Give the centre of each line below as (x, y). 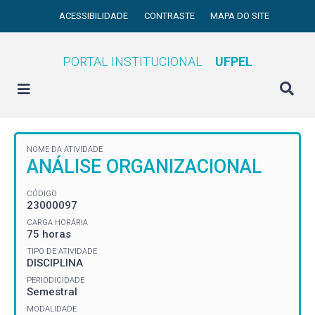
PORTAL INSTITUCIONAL (133, 62)
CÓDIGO (42, 193)
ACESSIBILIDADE (95, 16)
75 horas (49, 234)
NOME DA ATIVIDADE (65, 149)
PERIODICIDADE (56, 280)
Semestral (52, 291)
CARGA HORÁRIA (57, 222)
